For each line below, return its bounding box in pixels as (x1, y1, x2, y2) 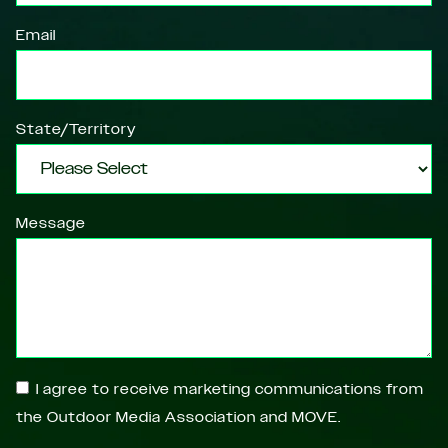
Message (16, 214, 86, 233)
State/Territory (16, 120, 136, 139)
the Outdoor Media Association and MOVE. (16, 408, 341, 427)
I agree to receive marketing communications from (36, 380, 424, 399)
